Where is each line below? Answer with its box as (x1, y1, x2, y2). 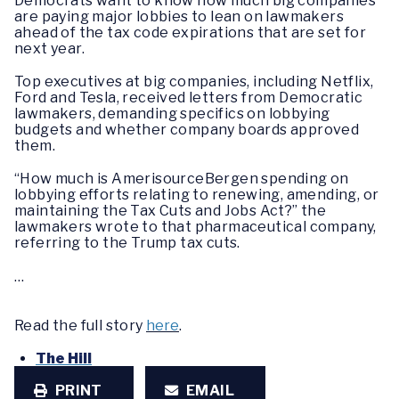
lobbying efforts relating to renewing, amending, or (14, 186, 379, 204)
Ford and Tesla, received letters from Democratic (14, 89, 363, 107)
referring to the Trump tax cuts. (14, 234, 240, 252)
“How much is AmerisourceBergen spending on (14, 170, 349, 188)
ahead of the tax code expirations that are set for (14, 24, 366, 41)
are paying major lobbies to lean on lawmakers (14, 8, 344, 25)
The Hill (36, 349, 92, 367)
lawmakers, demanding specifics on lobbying (14, 105, 330, 123)
